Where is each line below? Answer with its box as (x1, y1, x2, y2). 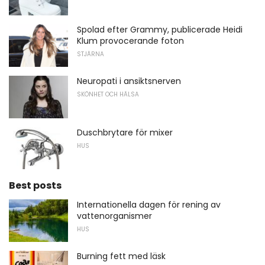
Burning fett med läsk (77, 250, 166, 263)
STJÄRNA (77, 50, 104, 59)
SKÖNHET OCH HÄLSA (77, 90, 139, 99)
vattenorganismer (77, 210, 152, 222)
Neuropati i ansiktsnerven (77, 75, 181, 88)
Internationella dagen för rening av (77, 199, 221, 211)
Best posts (9, 179, 62, 193)
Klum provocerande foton (77, 35, 184, 47)
